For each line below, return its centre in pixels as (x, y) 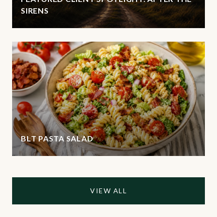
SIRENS (35, 10)
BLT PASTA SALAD (57, 138)
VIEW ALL (108, 191)
